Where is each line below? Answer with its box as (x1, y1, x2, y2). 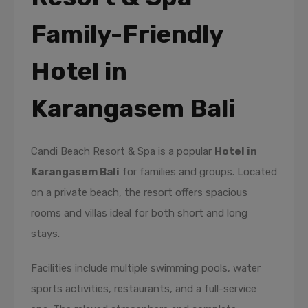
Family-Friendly (31, 19, 223, 49)
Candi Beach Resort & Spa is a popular (31, 145, 214, 157)
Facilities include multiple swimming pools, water (31, 262, 261, 274)
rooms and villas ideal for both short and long (31, 207, 247, 219)
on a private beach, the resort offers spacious (31, 186, 247, 199)
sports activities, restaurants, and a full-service (31, 283, 256, 295)
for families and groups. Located (120, 166, 277, 178)
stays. (31, 228, 60, 240)
